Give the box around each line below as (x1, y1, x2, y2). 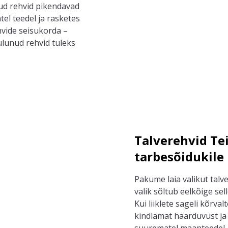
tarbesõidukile (134, 148, 224, 165)
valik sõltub (134, 186, 180, 197)
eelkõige (180, 186, 215, 197)
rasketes (45, 13, 80, 24)
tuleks (52, 37, 75, 48)
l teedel (9, 13, 36, 24)
